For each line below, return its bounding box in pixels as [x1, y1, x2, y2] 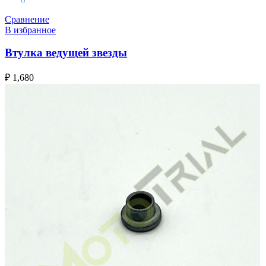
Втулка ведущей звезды [5, 46, 127, 59]
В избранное [5, 24, 56, 35]
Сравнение [5, 14, 49, 24]
